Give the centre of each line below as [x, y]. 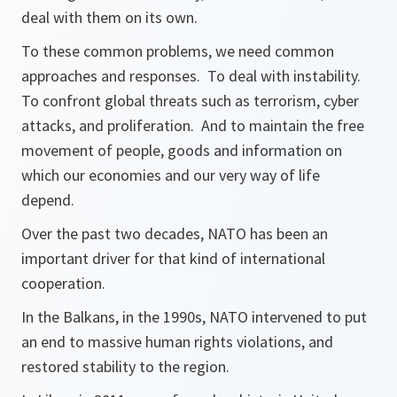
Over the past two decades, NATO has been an [175, 234]
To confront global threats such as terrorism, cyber [190, 101]
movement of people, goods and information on [182, 150]
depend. [48, 200]
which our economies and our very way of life [171, 175]
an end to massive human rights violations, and [177, 342]
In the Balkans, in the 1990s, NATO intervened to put [194, 317]
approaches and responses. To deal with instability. [193, 76]
